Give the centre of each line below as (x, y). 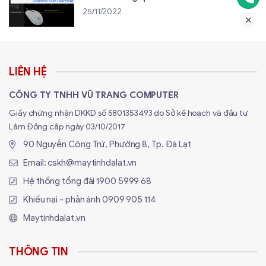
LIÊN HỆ (28, 72)
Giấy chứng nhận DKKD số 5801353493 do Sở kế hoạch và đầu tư (129, 113)
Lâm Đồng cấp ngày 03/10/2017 (67, 126)
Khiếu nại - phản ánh (63, 199)
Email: (36, 162)
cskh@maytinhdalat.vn (92, 162)
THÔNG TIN (39, 251)
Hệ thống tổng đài (60, 181)
